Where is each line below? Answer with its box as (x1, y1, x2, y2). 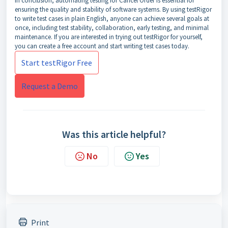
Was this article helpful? (62, 128, 166, 140)
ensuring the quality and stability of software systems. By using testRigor (15, 5, 212, 14)
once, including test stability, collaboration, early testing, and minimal (15, 23, 209, 32)
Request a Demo (21, 81, 78, 91)
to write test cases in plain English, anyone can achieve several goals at (15, 14, 209, 23)
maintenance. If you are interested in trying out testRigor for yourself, (15, 33, 203, 41)
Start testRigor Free (21, 58, 92, 68)
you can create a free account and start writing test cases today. (15, 42, 189, 50)
